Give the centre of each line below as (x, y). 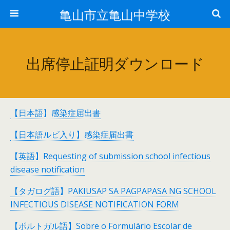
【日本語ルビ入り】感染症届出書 (72, 135)
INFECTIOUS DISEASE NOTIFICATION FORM (95, 204)
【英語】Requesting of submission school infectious (110, 156)
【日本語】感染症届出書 (55, 113)
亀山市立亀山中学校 (115, 14)
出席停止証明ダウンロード (115, 63)
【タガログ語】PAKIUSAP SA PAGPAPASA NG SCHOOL (113, 191)
